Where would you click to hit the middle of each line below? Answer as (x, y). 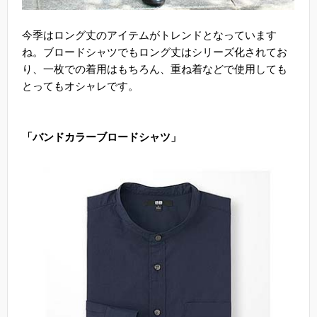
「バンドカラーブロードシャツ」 (102, 137)
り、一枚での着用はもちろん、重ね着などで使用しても (155, 69)
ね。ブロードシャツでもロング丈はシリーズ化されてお (155, 52)
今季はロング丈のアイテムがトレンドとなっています (149, 35)
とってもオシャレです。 (80, 86)
